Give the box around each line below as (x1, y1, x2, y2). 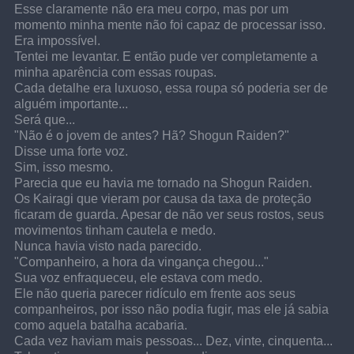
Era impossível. (14, 33, 101, 48)
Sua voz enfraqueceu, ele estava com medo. (14, 270, 263, 285)
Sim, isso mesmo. (14, 160, 114, 175)
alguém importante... (14, 96, 129, 111)
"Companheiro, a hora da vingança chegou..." (14, 254, 269, 269)
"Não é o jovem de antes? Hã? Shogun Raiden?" (14, 128, 290, 143)
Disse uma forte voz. (14, 144, 129, 159)
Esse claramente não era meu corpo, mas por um (14, 2, 292, 17)
